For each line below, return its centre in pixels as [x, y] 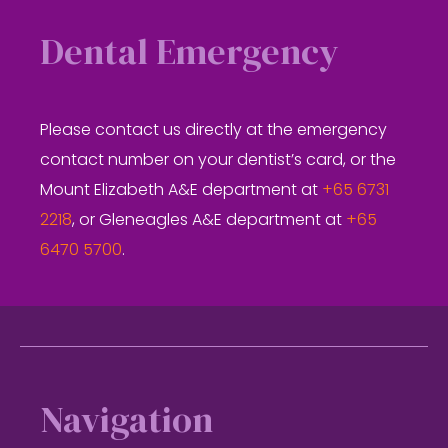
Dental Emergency [190, 51]
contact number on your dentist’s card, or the [218, 161]
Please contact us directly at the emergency [214, 131]
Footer [77, 367]
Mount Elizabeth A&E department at [181, 191]
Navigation [127, 419]
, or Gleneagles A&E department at [209, 221]
